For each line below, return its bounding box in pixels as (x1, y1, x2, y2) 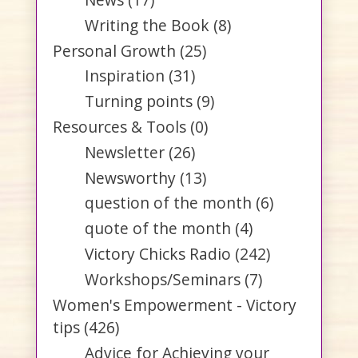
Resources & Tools (53, 115, 186, 137)
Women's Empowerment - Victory (53, 293, 296, 316)
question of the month (85, 192, 252, 214)
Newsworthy (85, 166, 176, 189)
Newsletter (85, 141, 165, 163)
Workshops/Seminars (85, 268, 241, 290)
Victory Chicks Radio (85, 243, 231, 265)
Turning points (85, 90, 193, 113)
